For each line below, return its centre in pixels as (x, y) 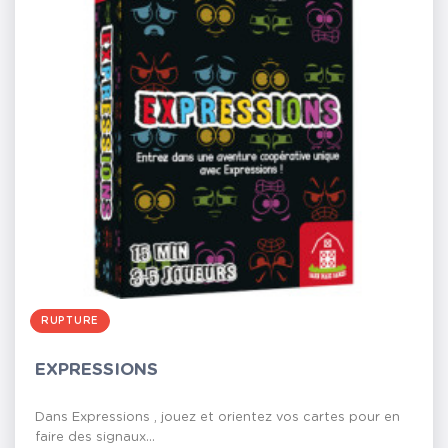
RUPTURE (70, 321)
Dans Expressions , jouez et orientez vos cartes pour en (217, 417)
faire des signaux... (95, 437)
